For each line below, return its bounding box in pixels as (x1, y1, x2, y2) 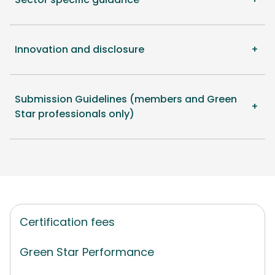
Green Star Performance (20, 244, 154, 260)
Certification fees (20, 214, 115, 230)
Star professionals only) (15, 106, 134, 121)
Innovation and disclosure (15, 42, 144, 56)
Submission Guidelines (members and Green (15, 91, 237, 106)
